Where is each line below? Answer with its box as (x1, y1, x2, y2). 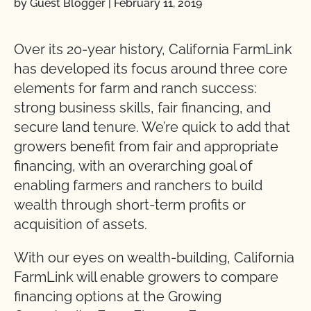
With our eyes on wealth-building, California (14, 249, 294, 266)
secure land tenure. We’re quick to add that (14, 119, 290, 135)
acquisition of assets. (14, 216, 147, 233)
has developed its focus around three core (14, 60, 287, 77)
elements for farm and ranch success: (14, 80, 257, 96)
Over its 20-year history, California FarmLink (14, 41, 292, 58)
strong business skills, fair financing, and (14, 99, 271, 116)
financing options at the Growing (14, 288, 221, 305)
